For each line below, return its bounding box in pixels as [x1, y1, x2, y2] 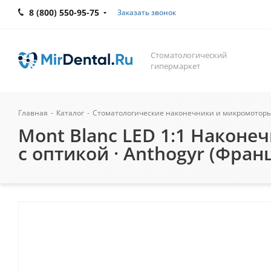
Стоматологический [151, 50, 227, 60]
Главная [18, 108, 48, 118]
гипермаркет [151, 60, 200, 71]
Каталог [56, 108, 84, 118]
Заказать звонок [117, 7, 176, 18]
